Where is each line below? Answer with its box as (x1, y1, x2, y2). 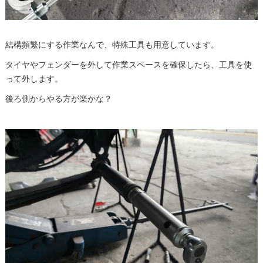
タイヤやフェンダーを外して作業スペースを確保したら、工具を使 (5, 59, 252, 69)
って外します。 (5, 73, 63, 83)
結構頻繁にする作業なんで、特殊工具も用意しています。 (5, 39, 219, 49)
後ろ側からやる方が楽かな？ (5, 93, 112, 103)
